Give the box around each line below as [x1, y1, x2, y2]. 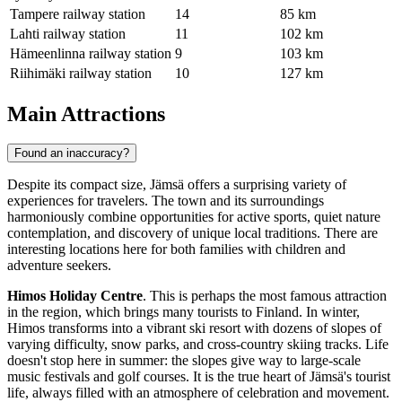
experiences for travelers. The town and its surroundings [7, 193, 324, 209]
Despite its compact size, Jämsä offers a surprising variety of [7, 177, 346, 193]
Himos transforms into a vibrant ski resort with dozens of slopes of [7, 320, 381, 336]
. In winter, [299, 304, 360, 320]
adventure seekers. [7, 258, 111, 274]
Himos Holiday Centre [7, 288, 143, 304]
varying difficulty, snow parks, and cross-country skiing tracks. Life [7, 336, 389, 353]
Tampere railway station [10, 5, 145, 22]
